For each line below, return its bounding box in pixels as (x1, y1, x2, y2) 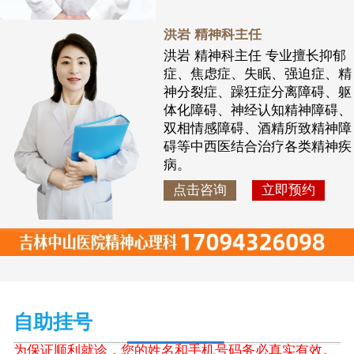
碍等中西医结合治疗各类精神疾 (163, 138, 352, 154)
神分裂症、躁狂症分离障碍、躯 (163, 84, 352, 100)
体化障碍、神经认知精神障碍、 (163, 102, 352, 118)
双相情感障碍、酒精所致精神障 (163, 120, 352, 136)
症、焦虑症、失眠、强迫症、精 (163, 66, 352, 81)
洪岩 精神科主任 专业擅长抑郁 (163, 47, 346, 63)
